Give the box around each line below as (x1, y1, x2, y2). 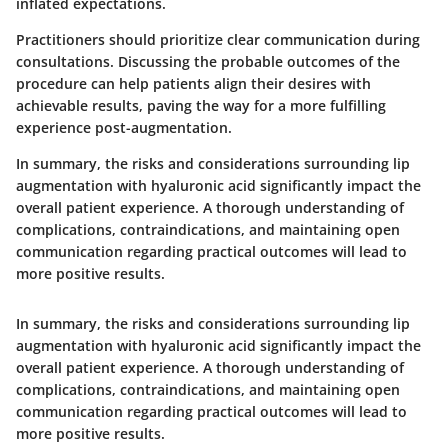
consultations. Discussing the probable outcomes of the (16, 52, 400, 72)
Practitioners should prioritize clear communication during (16, 30, 420, 50)
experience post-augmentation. (16, 118, 232, 138)
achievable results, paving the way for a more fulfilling (16, 96, 386, 116)
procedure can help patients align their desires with (16, 74, 371, 94)
